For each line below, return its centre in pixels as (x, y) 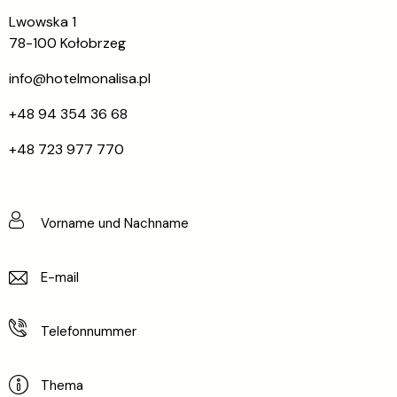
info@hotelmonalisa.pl (80, 79)
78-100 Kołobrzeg (67, 43)
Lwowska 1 (43, 22)
